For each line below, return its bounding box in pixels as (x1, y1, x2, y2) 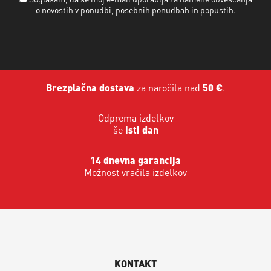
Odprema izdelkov (97, 111, 174, 124)
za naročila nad (134, 80, 203, 94)
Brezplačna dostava (46, 80, 134, 94)
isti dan (125, 123, 158, 136)
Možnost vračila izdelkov (84, 165, 187, 178)
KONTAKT (114, 256, 157, 270)
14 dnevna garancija (90, 153, 181, 166)
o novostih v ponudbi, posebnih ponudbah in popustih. (35, 4, 236, 15)
